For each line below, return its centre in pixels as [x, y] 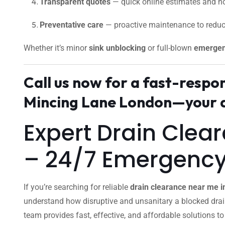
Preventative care [72, 25]
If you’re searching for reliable [77, 187]
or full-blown [170, 48]
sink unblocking [117, 48]
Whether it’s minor [56, 48]
